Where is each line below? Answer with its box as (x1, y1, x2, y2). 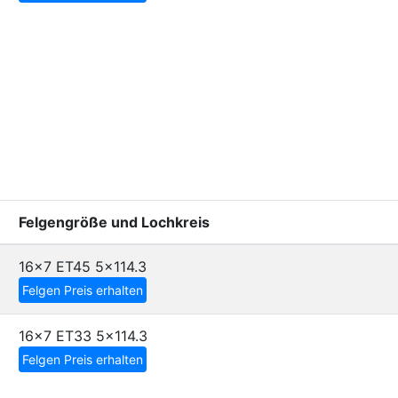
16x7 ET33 (19, 327, 92, 345)
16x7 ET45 (19, 258, 91, 275)
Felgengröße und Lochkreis (19, 213, 210, 231)
